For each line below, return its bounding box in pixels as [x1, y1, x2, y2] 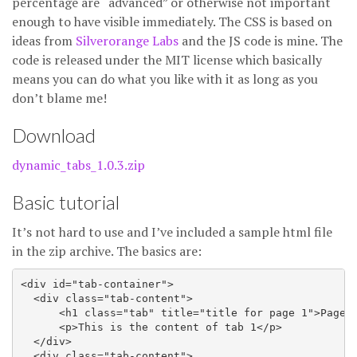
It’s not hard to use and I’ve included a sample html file [12, 223, 332, 241]
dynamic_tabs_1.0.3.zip [12, 156, 145, 174]
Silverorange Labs [76, 32, 178, 49]
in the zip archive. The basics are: [12, 242, 202, 260]
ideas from [12, 32, 76, 49]
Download [12, 124, 96, 147]
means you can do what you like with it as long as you [12, 70, 318, 88]
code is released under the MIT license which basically [12, 51, 322, 69]
